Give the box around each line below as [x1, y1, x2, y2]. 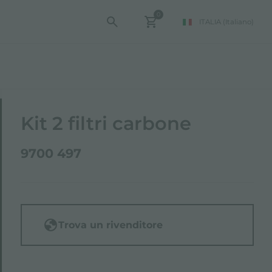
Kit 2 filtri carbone [21, 112, 192, 135]
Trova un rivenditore [58, 219, 163, 231]
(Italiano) [223, 17, 254, 26]
